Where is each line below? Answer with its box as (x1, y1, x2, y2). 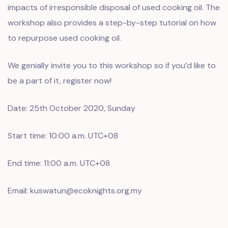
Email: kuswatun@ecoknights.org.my (8, 185, 142, 196)
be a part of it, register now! (8, 75, 111, 86)
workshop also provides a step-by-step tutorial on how (8, 17, 216, 28)
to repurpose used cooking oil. (8, 33, 121, 43)
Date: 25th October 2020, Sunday (8, 103, 135, 113)
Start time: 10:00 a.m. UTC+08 (8, 130, 118, 141)
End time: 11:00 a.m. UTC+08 (8, 158, 110, 168)
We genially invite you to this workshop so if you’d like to (8, 60, 216, 71)
